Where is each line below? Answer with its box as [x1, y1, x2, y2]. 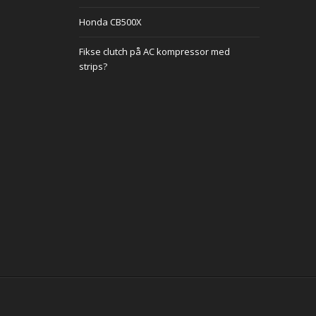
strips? [79, 60, 107, 73]
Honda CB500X [79, 16, 142, 28]
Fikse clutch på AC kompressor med [79, 45, 230, 58]
